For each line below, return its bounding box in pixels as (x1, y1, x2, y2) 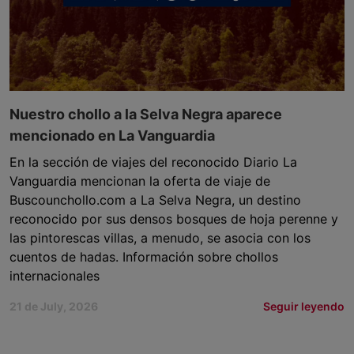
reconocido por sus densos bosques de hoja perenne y (9, 211, 338, 228)
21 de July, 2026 (9, 299, 98, 314)
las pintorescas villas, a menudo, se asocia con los (9, 230, 311, 247)
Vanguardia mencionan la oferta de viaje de (9, 173, 270, 190)
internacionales (9, 268, 100, 284)
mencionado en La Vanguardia (9, 127, 215, 145)
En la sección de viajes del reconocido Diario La (9, 154, 297, 171)
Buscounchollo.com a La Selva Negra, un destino (9, 192, 301, 209)
